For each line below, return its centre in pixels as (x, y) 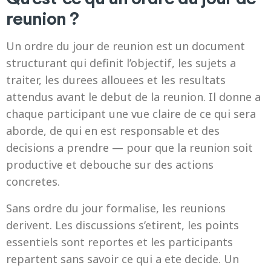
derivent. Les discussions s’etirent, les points (122, 225)
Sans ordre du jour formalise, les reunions (116, 208)
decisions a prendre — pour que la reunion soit (129, 148)
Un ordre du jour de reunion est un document (126, 46)
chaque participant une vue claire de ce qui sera (131, 114)
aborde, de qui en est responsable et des (113, 131)
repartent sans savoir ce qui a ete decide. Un (122, 259)
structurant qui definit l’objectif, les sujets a (121, 63)
